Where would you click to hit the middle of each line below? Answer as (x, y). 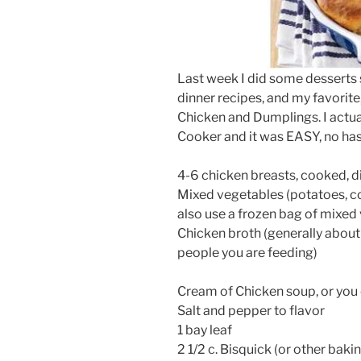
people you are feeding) (247, 252)
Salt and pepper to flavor (251, 310)
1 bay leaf (205, 330)
